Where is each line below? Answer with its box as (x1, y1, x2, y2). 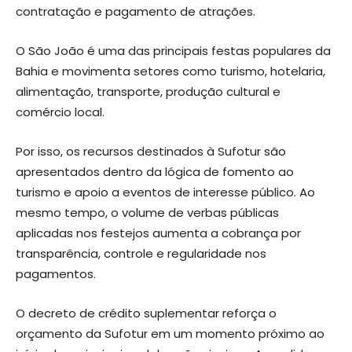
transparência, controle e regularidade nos (16, 244, 266, 262)
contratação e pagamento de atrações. (16, 2, 255, 20)
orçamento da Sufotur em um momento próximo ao (16, 324, 324, 342)
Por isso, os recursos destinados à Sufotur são (16, 142, 286, 159)
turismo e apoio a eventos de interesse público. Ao (16, 183, 315, 200)
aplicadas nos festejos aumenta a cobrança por (16, 224, 301, 241)
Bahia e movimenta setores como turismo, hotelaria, (16, 62, 325, 79)
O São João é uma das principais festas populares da (16, 42, 331, 59)
